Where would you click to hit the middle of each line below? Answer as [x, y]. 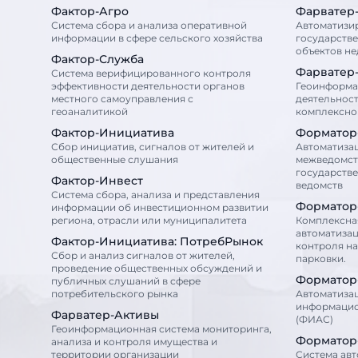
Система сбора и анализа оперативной [149, 25]
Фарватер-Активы [105, 315]
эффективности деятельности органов [148, 86]
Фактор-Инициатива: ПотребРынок [157, 241]
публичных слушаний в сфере [126, 281]
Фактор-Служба [97, 59]
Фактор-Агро [90, 11]
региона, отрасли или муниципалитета [172, 220]
